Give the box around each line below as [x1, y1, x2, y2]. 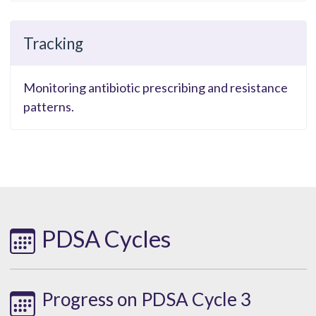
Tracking [23, 34, 83, 54]
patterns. [23, 99, 74, 115]
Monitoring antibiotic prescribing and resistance [23, 80, 288, 96]
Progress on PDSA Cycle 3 [41, 287, 251, 310]
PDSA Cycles [41, 225, 171, 253]
